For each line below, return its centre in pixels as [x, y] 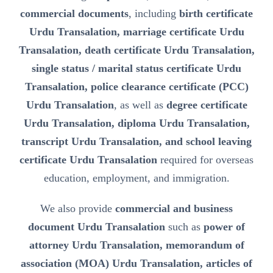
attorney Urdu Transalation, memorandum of [136, 245]
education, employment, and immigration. [136, 178]
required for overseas [205, 160]
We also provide [78, 209]
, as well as [140, 105]
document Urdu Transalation [97, 227]
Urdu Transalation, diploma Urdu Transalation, [136, 123]
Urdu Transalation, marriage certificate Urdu [136, 32]
